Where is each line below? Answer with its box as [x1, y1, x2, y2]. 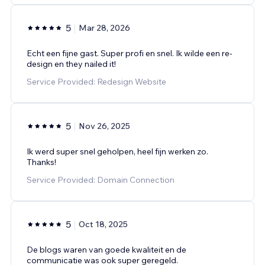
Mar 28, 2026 [79, 22, 130, 33]
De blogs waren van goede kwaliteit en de [27, 244, 186, 255]
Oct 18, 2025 [79, 218, 128, 230]
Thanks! [27, 156, 56, 167]
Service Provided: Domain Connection [27, 174, 174, 185]
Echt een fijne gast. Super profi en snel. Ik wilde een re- [27, 47, 232, 59]
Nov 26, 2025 [79, 120, 130, 131]
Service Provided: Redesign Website [27, 76, 166, 87]
